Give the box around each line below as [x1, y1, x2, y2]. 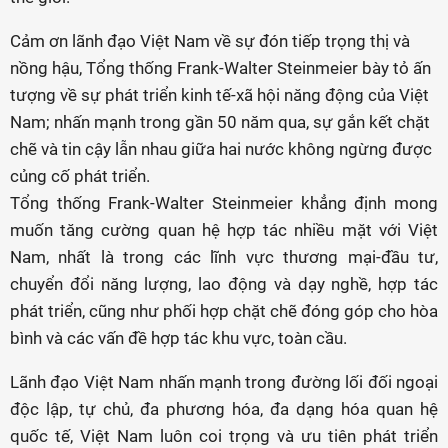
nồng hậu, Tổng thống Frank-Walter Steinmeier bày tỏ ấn [10, 58, 431, 78]
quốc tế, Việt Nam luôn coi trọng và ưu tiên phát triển [10, 426, 438, 446]
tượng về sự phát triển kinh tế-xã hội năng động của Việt [10, 85, 429, 105]
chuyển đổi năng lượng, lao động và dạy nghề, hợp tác [10, 274, 438, 294]
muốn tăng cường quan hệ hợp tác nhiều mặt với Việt [10, 220, 438, 240]
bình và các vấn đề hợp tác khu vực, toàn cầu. [10, 328, 347, 348]
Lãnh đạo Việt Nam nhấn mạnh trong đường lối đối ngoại [10, 372, 438, 392]
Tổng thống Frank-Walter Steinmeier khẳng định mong [10, 193, 438, 213]
